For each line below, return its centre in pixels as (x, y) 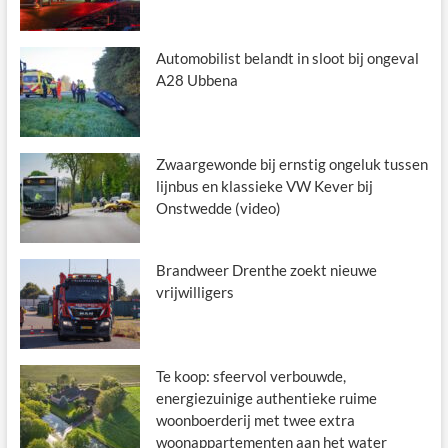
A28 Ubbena (196, 80)
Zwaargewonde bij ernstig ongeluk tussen (291, 164)
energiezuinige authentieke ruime (266, 398)
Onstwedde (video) (218, 208)
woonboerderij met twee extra (255, 420)
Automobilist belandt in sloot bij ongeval (287, 58)
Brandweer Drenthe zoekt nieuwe (266, 270)
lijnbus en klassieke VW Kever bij (264, 186)
